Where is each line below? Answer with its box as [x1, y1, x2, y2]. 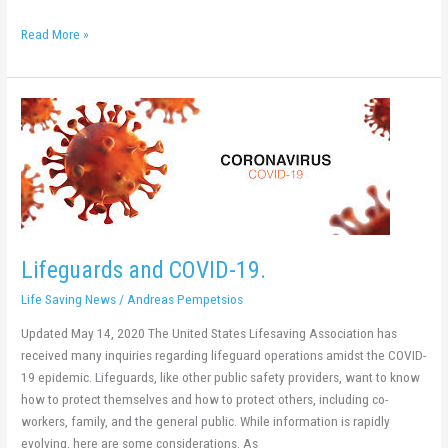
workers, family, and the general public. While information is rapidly [21, 413, 391, 430]
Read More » [21, 26, 90, 43]
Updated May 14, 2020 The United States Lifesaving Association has [21, 325, 398, 342]
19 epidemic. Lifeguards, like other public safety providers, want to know [21, 369, 421, 386]
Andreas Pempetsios [127, 290, 244, 307]
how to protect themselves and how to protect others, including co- [21, 391, 389, 408]
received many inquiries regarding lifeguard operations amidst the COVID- [21, 347, 427, 364]
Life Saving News [21, 290, 117, 307]
